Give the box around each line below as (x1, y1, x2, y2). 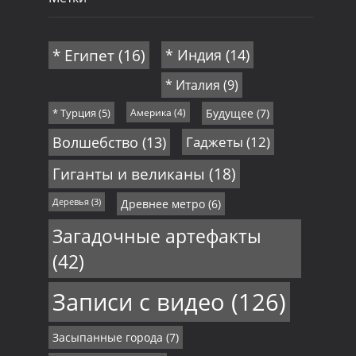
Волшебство (52, 133, 138, 153)
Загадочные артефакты (52, 223, 261, 250)
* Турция (52, 106, 96, 121)
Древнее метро (120, 196, 205, 212)
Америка (130, 106, 172, 119)
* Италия (164, 76, 220, 95)
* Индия (164, 45, 222, 65)
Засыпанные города (52, 330, 163, 346)
